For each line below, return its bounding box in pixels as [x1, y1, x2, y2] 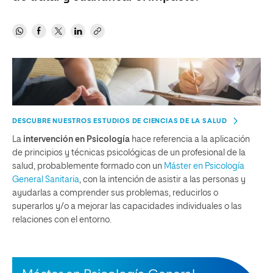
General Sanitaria [12, 175, 79, 185]
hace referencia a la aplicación [132, 135, 250, 144]
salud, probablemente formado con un [12, 162, 164, 171]
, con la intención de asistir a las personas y [79, 175, 246, 185]
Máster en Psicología [164, 162, 244, 171]
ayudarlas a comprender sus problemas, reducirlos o [12, 189, 218, 198]
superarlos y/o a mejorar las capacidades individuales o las [12, 202, 242, 211]
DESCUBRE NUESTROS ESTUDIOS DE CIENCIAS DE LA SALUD [12, 118, 227, 125]
